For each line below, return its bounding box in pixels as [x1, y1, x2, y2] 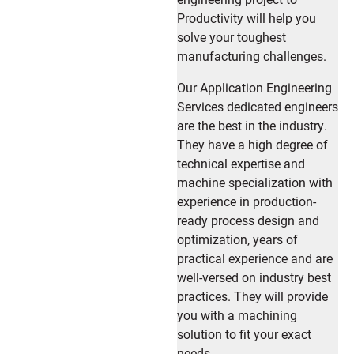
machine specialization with [177, 173, 333, 190]
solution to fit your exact [177, 325, 311, 342]
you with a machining [177, 306, 297, 323]
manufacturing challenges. [177, 47, 326, 64]
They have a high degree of [177, 135, 328, 153]
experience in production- [177, 192, 316, 209]
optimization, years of [177, 230, 298, 247]
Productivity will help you [177, 9, 316, 26]
